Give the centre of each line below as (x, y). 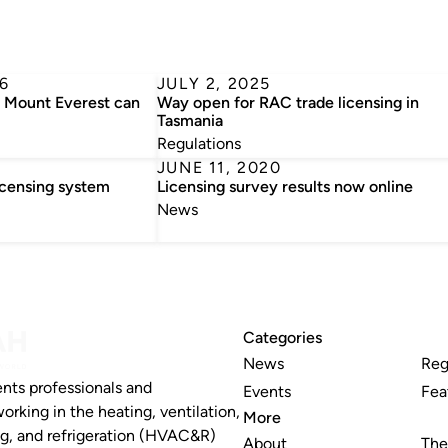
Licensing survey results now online (284, 186)
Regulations (198, 143)
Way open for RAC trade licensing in (287, 102)
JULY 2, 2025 (213, 83)
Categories (283, 337)
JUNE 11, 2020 (219, 167)
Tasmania (189, 120)
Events (267, 391)
